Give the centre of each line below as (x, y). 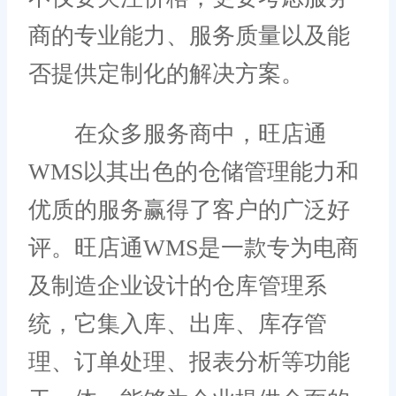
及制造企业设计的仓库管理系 (178, 286)
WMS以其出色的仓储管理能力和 (194, 172)
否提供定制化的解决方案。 (166, 73)
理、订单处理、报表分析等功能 (189, 362)
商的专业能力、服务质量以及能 (189, 35)
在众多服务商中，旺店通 (178, 134)
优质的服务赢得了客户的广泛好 (189, 210)
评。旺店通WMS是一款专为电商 (194, 248)
